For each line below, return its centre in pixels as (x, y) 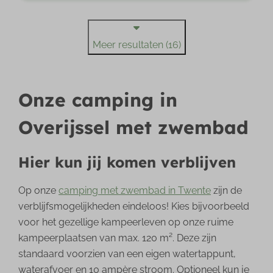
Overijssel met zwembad (134, 128)
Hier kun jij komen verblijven (127, 162)
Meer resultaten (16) (136, 45)
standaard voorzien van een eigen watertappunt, (127, 254)
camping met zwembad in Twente (135, 191)
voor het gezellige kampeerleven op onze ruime (126, 222)
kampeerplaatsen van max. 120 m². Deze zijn (118, 238)
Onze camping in (98, 100)
